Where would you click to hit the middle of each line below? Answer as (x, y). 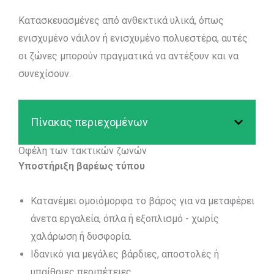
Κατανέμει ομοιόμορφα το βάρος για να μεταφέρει (143, 201)
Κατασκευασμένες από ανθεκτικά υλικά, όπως (121, 20)
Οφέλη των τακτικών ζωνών (83, 151)
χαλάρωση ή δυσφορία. (81, 236)
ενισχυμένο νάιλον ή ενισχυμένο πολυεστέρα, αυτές (133, 38)
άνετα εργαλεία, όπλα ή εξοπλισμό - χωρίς (125, 219)
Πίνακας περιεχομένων (89, 122)
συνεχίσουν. (45, 74)
